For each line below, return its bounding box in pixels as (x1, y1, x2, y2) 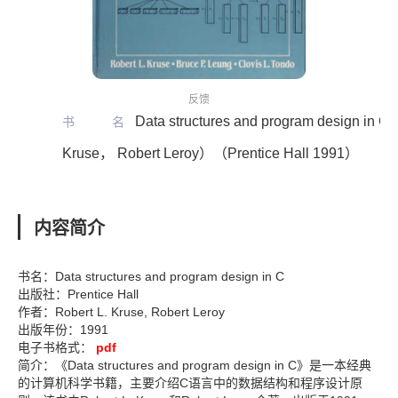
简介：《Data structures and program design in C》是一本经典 (18, 358, 371, 372)
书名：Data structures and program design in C (18, 269, 284, 283)
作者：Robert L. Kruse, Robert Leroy (18, 305, 225, 319)
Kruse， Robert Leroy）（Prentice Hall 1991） (62, 146, 359, 161)
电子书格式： (18, 340, 92, 354)
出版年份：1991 (18, 322, 108, 337)
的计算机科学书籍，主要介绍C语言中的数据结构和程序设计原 (18, 376, 362, 390)
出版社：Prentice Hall (18, 287, 139, 301)
